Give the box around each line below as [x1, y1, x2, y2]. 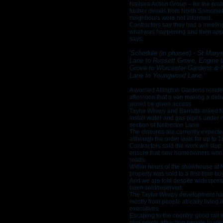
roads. [129, 156, 146, 163]
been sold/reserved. [129, 184, 183, 191]
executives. [129, 205, 160, 212]
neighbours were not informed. [129, 14, 212, 21]
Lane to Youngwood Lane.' [129, 72, 205, 79]
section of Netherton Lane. [129, 121, 201, 128]
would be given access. [129, 101, 193, 108]
